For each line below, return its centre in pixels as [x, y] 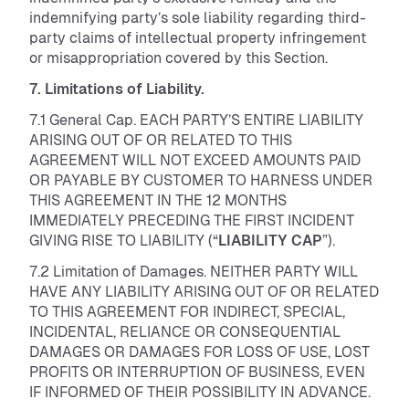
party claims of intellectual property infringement [198, 38]
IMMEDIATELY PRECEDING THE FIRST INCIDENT [192, 220]
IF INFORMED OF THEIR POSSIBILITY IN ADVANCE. [202, 392]
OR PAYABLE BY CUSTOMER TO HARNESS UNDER [201, 180]
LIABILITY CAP [270, 241]
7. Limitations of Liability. [119, 89]
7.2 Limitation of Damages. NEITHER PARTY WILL [194, 272]
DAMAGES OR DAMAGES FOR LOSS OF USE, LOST [199, 352]
